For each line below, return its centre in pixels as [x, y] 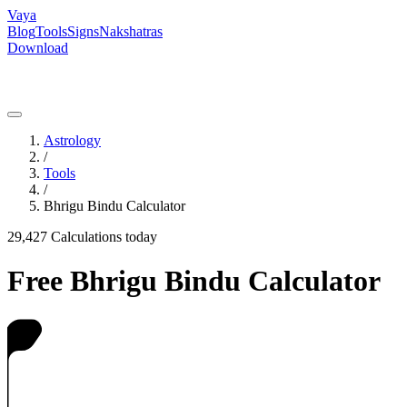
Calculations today [102, 237]
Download [38, 48]
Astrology [72, 140]
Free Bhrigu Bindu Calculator [194, 281]
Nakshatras [131, 31]
